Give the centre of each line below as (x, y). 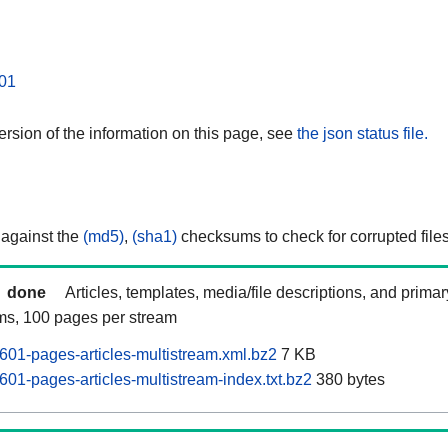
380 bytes (348, 380)
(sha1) (154, 237)
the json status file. (362, 133)
